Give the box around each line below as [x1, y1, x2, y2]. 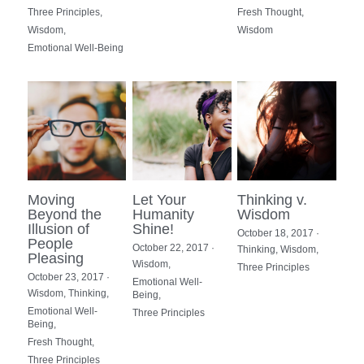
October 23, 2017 [28, 271, 104, 283]
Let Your [132, 191, 187, 208]
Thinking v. [237, 191, 308, 208]
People [28, 235, 73, 252]
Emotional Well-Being [28, 42, 123, 54]
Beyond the [28, 206, 102, 223]
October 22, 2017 [132, 241, 210, 253]
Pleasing [28, 249, 84, 266]
